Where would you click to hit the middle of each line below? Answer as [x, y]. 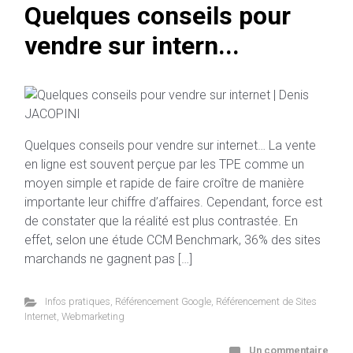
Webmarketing [93, 316]
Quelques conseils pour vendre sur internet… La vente [170, 145]
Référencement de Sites [266, 301]
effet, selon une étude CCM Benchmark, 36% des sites [173, 240]
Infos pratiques [77, 301]
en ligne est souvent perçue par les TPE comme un [164, 164]
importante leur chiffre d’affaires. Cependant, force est [173, 202]
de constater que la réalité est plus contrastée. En [161, 221]
